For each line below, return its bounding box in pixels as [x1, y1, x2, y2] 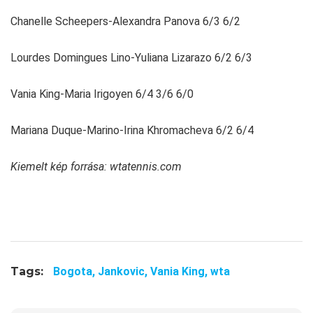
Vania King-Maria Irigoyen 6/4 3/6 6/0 [10, 87, 194, 101]
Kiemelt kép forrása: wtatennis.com [10, 159, 182, 173]
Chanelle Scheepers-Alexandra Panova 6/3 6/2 [10, 14, 240, 28]
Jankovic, [98, 264, 150, 278]
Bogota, [53, 264, 98, 278]
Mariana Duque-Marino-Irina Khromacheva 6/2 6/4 [10, 123, 254, 137]
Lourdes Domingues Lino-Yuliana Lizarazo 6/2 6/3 [10, 50, 252, 64]
